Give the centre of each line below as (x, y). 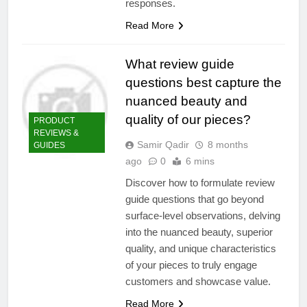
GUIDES (49, 146)
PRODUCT (54, 121)
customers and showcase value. (198, 281)
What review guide (180, 64)
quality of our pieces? (188, 119)
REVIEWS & (56, 133)
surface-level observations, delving (202, 215)
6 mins (200, 161)
